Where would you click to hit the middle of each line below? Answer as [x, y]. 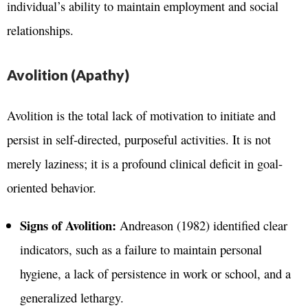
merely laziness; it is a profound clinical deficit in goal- [145, 163]
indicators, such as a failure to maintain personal [141, 249]
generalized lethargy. [71, 297]
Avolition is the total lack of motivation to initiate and [141, 115]
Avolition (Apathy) [68, 74]
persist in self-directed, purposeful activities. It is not [139, 139]
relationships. [40, 30]
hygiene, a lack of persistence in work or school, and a [155, 273]
